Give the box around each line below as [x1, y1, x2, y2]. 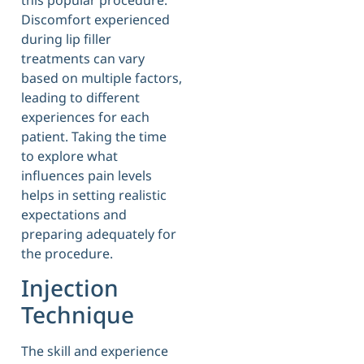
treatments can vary [21, 49, 145, 67]
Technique [21, 299, 134, 331]
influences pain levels [21, 166, 152, 184]
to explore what [21, 146, 118, 165]
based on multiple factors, [21, 68, 182, 87]
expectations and [21, 205, 127, 223]
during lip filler [21, 29, 111, 48]
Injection [21, 272, 119, 304]
